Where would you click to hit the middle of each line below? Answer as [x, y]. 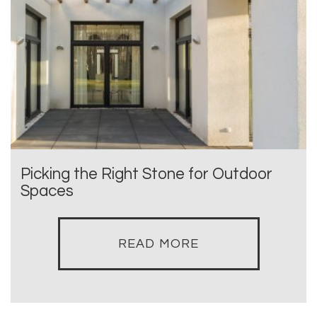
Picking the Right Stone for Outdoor [146, 175]
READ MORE [158, 244]
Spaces [47, 192]
